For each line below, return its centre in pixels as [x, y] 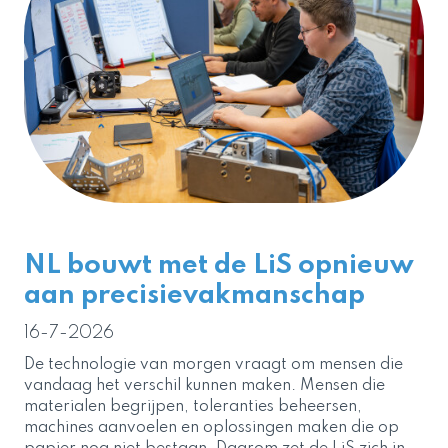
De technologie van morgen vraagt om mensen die [213, 364]
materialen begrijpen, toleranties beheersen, [193, 406]
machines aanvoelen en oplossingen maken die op [211, 427]
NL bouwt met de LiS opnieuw [219, 265]
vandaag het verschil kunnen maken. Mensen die [204, 385]
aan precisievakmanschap [194, 295]
